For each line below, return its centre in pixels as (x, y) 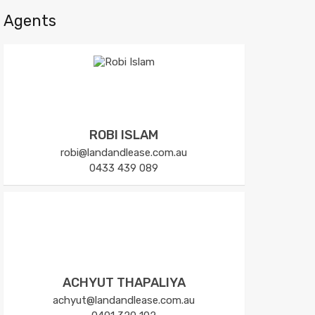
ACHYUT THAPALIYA (124, 282)
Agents (30, 20)
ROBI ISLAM (124, 135)
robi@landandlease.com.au (124, 152)
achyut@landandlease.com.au (124, 300)
